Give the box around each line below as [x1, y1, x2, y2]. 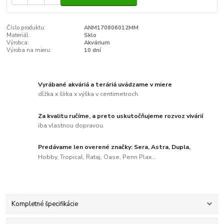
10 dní [83, 46, 101, 54]
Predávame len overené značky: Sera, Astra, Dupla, [38, 143, 191, 151]
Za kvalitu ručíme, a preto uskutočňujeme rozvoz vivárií [38, 111, 203, 120]
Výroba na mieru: [6, 46, 52, 54]
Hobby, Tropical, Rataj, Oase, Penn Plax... [38, 153, 156, 161]
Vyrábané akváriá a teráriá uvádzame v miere [38, 80, 172, 88]
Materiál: [6, 31, 30, 39]
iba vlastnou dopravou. [38, 121, 105, 130]
